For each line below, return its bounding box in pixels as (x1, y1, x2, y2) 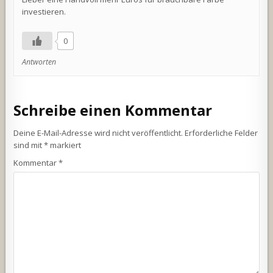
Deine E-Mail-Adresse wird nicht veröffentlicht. (13, 127, 183, 138)
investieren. (22, 5, 66, 17)
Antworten (22, 56, 57, 67)
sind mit (13, 139, 44, 151)
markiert (48, 139, 82, 151)
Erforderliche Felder (185, 127, 258, 138)
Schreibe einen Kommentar (13, 100, 213, 121)
